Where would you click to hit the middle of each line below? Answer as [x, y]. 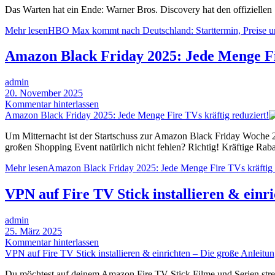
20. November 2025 [44, 93]
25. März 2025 [33, 231]
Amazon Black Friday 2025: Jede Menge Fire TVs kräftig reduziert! [137, 115]
